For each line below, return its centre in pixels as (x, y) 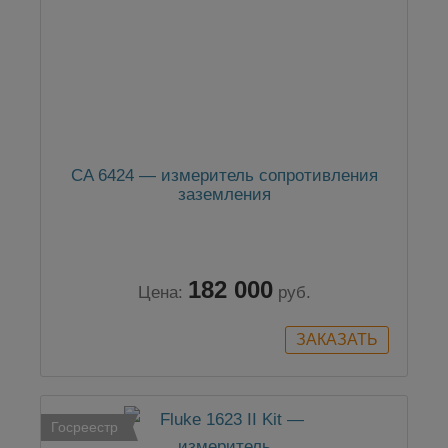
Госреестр (84, 427)
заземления (224, 195)
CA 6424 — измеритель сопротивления (224, 176)
